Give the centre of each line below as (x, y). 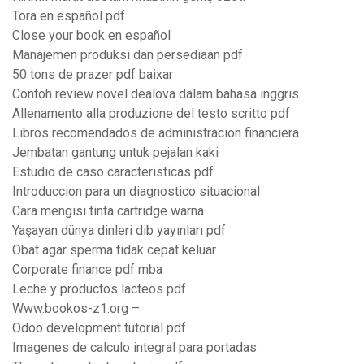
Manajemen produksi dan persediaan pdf (128, 55)
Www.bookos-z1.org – (76, 309)
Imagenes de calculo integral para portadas (134, 348)
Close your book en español (91, 36)
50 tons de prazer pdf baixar (93, 75)
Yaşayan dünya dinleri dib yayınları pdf (119, 231)
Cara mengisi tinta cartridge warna (108, 211)
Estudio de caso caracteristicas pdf (113, 172)
